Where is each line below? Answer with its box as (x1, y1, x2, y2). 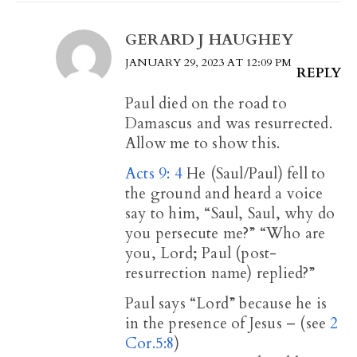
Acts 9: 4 (125, 163, 182, 185)
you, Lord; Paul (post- (125, 243, 277, 265)
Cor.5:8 (125, 333, 175, 355)
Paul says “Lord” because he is (125, 293, 327, 315)
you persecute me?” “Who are (125, 223, 326, 245)
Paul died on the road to (125, 93, 287, 115)
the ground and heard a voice (125, 183, 324, 205)
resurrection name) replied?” (125, 263, 316, 284)
